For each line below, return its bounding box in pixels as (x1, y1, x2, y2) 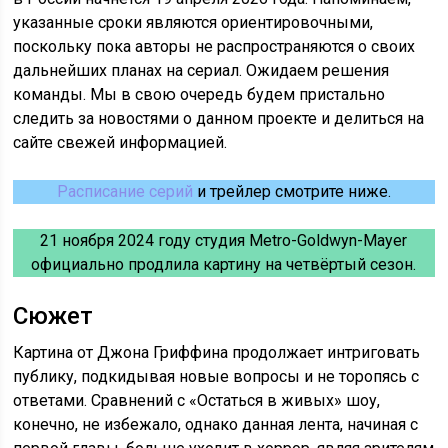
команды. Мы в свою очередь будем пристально (13, 85, 386, 105)
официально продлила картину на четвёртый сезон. (31, 255, 417, 275)
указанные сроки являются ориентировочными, (13, 13, 374, 33)
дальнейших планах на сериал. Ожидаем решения (13, 61, 390, 81)
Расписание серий (56, 182, 193, 202)
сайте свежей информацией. (13, 133, 228, 153)
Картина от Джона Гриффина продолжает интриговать (13, 343, 421, 363)
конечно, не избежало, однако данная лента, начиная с (13, 415, 419, 435)
